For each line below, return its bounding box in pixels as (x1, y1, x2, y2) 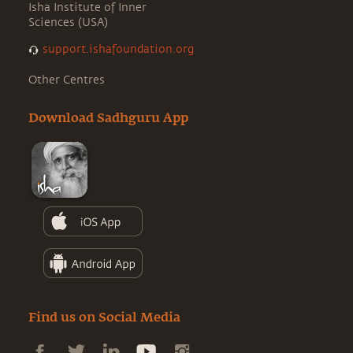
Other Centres (28, 74, 105, 87)
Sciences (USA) (28, 17, 108, 29)
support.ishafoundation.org (43, 43, 194, 56)
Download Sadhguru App (28, 112, 188, 125)
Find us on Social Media (28, 311, 180, 325)
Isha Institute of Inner (28, 2, 147, 14)
